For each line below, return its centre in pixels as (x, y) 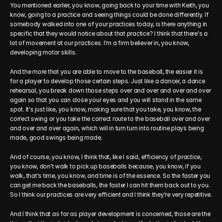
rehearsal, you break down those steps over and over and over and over (111, 90)
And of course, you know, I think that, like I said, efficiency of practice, (106, 157)
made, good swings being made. (56, 138)
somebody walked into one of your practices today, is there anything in (109, 24)
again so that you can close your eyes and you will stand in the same (106, 100)
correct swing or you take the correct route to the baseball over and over (110, 119)
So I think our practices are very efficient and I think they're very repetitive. (111, 194)
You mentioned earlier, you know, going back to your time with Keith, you (110, 5)
